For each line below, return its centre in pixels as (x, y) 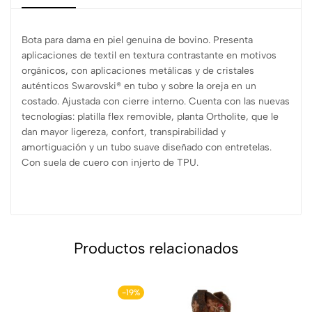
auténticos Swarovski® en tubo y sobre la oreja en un (139, 86)
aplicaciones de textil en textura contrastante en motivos (149, 55)
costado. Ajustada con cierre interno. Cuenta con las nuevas (156, 101)
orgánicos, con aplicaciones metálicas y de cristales (138, 70)
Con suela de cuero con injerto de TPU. (110, 162)
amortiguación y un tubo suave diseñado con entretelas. (147, 147)
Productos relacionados (156, 248)
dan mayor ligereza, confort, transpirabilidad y (124, 132)
